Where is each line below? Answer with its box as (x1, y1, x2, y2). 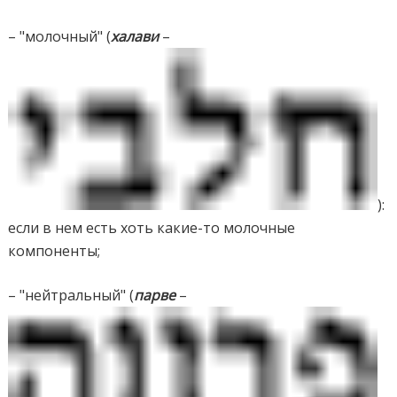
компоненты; (8, 240, 101, 261)
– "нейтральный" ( (8, 284, 135, 305)
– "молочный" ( (8, 26, 112, 46)
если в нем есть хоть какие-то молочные (8, 217, 296, 237)
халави (111, 26, 160, 46)
